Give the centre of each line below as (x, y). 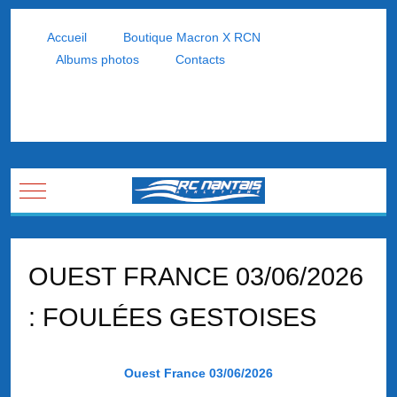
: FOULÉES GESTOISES (172, 317)
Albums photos (96, 59)
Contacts (198, 59)
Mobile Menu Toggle (89, 189)
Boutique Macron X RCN (190, 37)
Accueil (65, 37)
